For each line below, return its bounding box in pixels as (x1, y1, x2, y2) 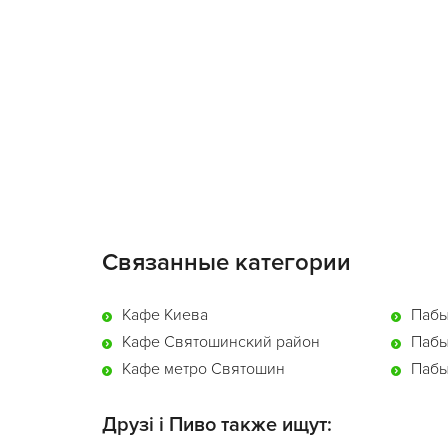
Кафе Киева (122, 305, 208, 325)
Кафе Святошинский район (122, 332, 320, 352)
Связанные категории (102, 248, 351, 277)
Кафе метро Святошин (122, 359, 285, 379)
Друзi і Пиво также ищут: (102, 413, 332, 437)
